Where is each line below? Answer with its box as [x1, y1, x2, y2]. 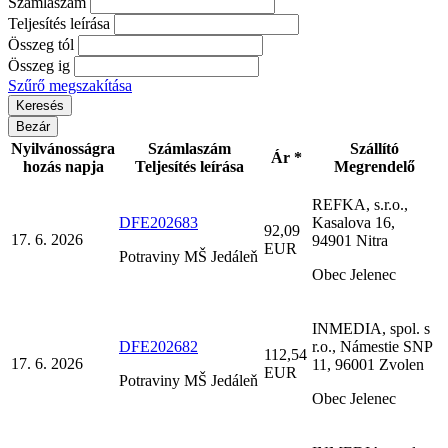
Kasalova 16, [312, 213, 395, 231]
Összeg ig [8, 56, 70, 74]
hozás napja [22, 157, 104, 175]
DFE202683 [119, 213, 198, 231]
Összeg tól [8, 35, 74, 53]
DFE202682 [119, 337, 198, 355]
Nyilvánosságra [11, 139, 115, 157]
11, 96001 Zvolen [312, 355, 424, 373]
